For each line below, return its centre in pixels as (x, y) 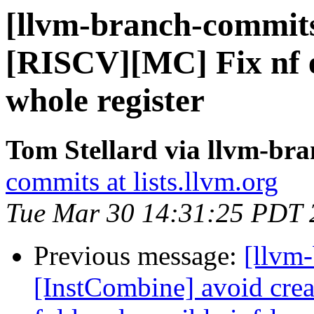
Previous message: (139, 256)
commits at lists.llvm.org (142, 182)
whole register (105, 100)
